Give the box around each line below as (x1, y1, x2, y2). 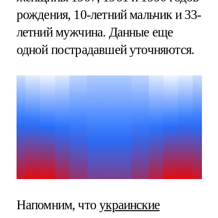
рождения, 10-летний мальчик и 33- (16, 7, 201, 22)
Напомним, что (16, 198, 100, 213)
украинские (99, 198, 160, 213)
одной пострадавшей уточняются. (16, 42, 195, 57)
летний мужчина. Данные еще (16, 24, 173, 39)
